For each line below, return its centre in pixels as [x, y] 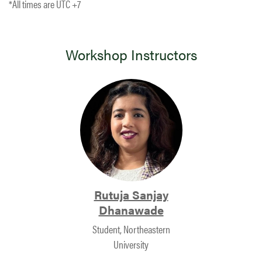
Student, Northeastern [131, 229]
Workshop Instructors [131, 55]
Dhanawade [131, 210]
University [131, 244]
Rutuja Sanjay [131, 195]
